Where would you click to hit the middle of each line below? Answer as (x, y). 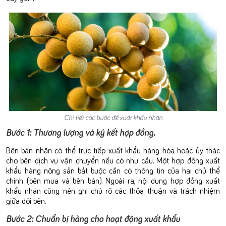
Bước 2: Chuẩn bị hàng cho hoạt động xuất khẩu (93, 218)
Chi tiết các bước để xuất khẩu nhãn (113, 117)
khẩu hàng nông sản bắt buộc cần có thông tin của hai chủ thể (113, 170)
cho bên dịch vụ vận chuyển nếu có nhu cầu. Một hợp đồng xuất (113, 160)
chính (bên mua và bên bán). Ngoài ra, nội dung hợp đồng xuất (113, 180)
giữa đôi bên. (26, 200)
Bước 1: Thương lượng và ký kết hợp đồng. (82, 132)
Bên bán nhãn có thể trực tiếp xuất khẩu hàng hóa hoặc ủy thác (113, 150)
